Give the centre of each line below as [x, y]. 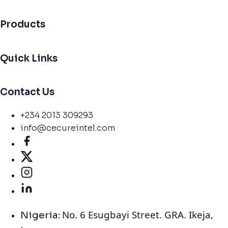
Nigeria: [41, 215]
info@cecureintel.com [68, 128]
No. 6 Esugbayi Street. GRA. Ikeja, [138, 214]
